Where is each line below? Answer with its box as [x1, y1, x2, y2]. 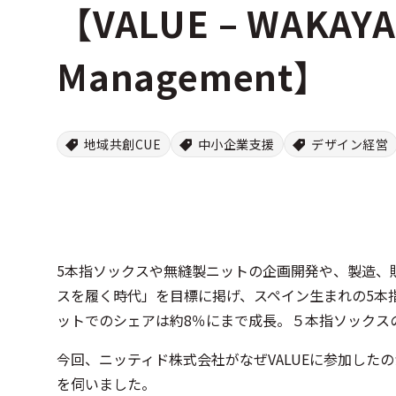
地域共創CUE [84, 135, 161, 153]
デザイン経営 [311, 135, 389, 153]
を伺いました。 [57, 373, 156, 394]
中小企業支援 [197, 135, 275, 153]
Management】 [57, 50, 330, 102]
